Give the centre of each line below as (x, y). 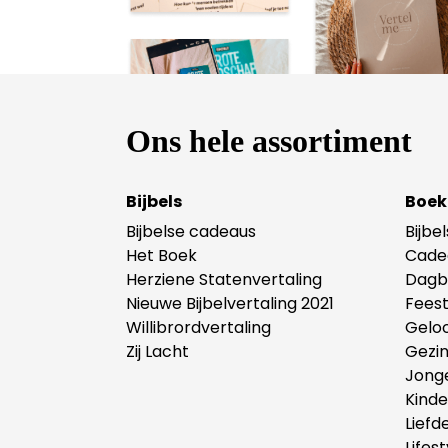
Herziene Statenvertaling (224, 279)
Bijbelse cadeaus (191, 231)
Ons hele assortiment (269, 140)
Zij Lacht (157, 351)
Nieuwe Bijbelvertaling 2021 (230, 303)
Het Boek (161, 255)
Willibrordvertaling (198, 327)
